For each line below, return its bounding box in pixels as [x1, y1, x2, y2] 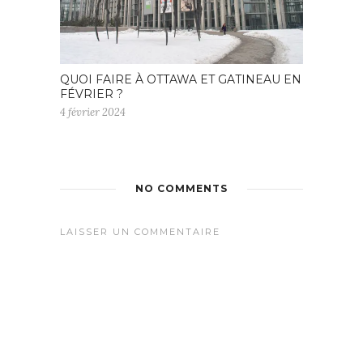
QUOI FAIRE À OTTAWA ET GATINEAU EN [60, 71, 301, 87]
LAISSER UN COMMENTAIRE [60, 225, 220, 237]
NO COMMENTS [135, 181, 228, 194]
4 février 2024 [60, 105, 126, 119]
